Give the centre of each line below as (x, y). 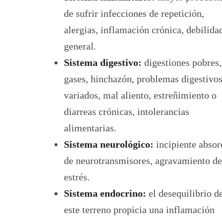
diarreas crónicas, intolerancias (127, 111)
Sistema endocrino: (105, 193)
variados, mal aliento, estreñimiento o (140, 95)
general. (80, 46)
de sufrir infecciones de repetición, (134, 13)
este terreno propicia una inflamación (139, 209)
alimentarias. (90, 128)
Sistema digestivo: (103, 62)
